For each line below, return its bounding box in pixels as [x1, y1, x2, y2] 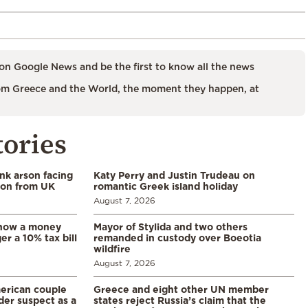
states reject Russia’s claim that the [93, 294, 266, 305]
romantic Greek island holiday [93, 180, 238, 191]
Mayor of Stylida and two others [93, 221, 247, 232]
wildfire [93, 243, 131, 254]
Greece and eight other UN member [93, 283, 269, 294]
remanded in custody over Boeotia [93, 232, 261, 243]
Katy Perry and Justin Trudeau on [93, 169, 255, 180]
